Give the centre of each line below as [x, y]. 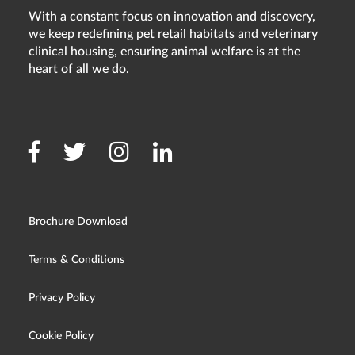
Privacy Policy [61, 298]
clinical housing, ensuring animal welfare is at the [164, 51]
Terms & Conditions [76, 260]
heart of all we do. [78, 69]
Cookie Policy [61, 336]
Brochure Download [78, 221]
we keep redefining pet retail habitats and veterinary [173, 34]
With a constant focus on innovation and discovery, [172, 16]
